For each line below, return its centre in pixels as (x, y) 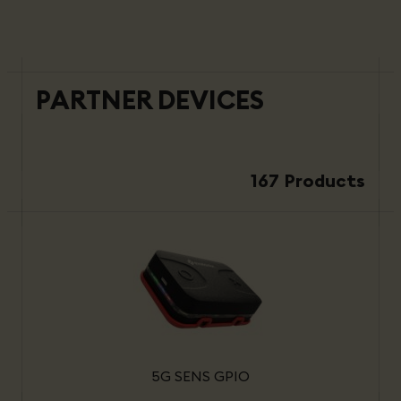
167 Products (308, 180)
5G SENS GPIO (200, 376)
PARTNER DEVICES (150, 100)
